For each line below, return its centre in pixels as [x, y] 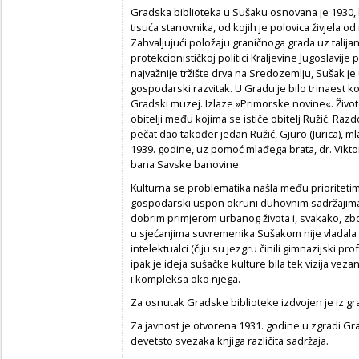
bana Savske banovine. [186, 164]
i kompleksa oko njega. [186, 278]
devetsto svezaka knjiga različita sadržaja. [230, 340]
